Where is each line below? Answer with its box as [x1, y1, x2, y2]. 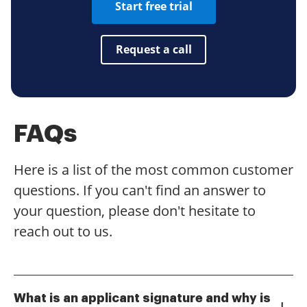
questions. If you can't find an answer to [14, 180, 266, 199]
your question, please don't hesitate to [14, 201, 256, 220]
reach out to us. [14, 221, 112, 241]
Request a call [115, 42, 192, 58]
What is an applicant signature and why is [14, 291, 271, 304]
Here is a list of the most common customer [14, 160, 293, 179]
